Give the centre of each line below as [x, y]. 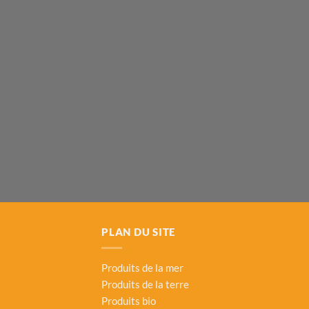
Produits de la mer [142, 268]
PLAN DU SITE [139, 232]
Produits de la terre [145, 285]
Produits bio [129, 301]
